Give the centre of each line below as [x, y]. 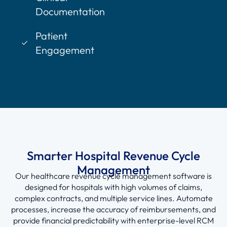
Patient [51, 36]
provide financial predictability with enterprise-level [105, 221]
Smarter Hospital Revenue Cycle [113, 156]
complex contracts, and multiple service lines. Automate [113, 198]
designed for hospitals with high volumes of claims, [113, 187]
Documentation [70, 12]
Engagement [65, 50]
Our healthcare [43, 176]
